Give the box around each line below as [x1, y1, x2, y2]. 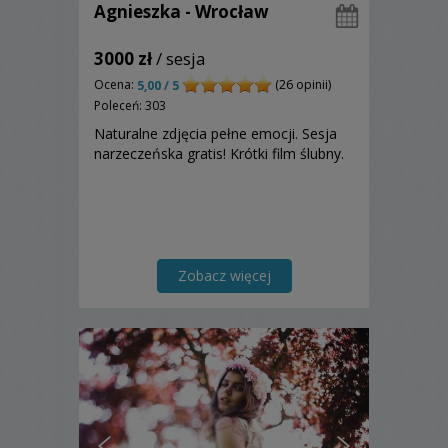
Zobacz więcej [177, 266, 271, 286]
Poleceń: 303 [94, 97, 166, 115]
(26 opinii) [272, 76, 331, 94]
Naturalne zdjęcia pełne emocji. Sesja [94, 124, 337, 144]
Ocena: [94, 76, 137, 94]
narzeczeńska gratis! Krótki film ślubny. [94, 144, 344, 164]
